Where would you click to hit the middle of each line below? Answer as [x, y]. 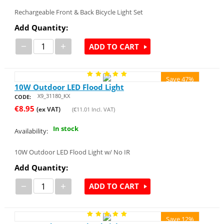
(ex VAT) [48, 109]
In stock [65, 129]
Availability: [31, 131]
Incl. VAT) [102, 109]
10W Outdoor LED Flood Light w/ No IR [72, 152]
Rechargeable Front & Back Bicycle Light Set [78, 12]
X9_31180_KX [53, 95]
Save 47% [180, 79]
